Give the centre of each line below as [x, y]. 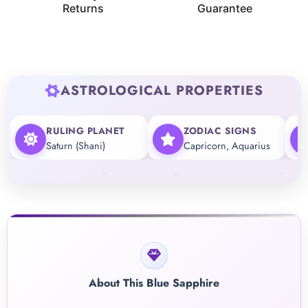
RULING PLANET [86, 131]
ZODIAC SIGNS [220, 131]
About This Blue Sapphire [154, 283]
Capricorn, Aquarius [227, 146]
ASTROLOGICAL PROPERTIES [162, 90]
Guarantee [225, 9]
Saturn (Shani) [76, 146]
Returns [83, 9]
